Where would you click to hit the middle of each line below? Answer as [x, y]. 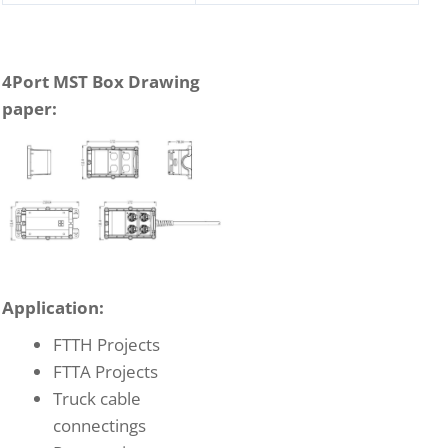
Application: [53, 307]
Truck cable [97, 398]
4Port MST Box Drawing [101, 81]
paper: [29, 108]
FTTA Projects [105, 371]
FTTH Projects [106, 344]
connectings [99, 425]
